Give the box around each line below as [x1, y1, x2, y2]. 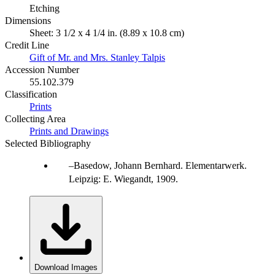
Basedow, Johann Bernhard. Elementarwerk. [74, 160, 247, 171]
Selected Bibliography [5, 137, 91, 149]
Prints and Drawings [29, 125, 109, 136]
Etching [29, 2, 60, 14]
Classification [5, 88, 57, 99]
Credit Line [5, 39, 49, 50]
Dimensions [5, 15, 51, 26]
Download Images [34, 262, 98, 272]
